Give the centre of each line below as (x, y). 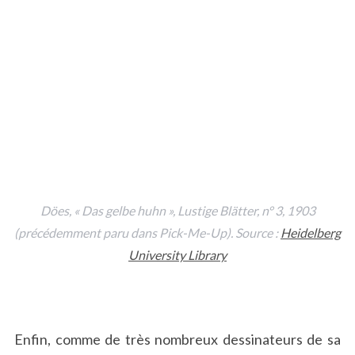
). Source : (254, 232)
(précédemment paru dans (87, 232)
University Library (177, 254)
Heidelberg (311, 232)
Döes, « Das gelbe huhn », (109, 210)
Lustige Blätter (217, 210)
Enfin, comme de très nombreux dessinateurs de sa (177, 339)
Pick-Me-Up (193, 232)
